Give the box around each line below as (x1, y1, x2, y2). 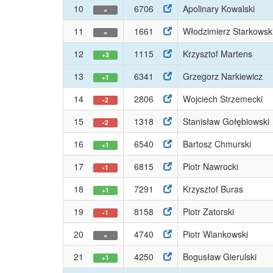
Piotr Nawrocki (183, 160, 238, 172)
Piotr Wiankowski (183, 228, 248, 240)
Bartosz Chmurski (183, 138, 251, 150)
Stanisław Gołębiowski (183, 115, 269, 127)
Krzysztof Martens (183, 48, 252, 60)
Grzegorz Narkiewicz (183, 70, 263, 82)
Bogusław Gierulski (183, 250, 257, 263)
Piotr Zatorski (183, 205, 234, 218)
